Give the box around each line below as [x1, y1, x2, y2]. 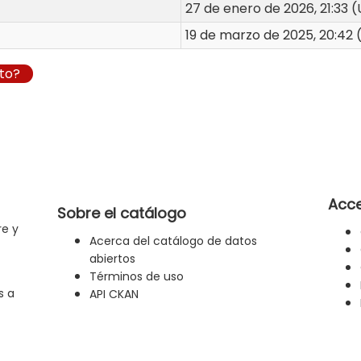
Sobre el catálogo [57, 202, 186, 223]
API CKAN [89, 285, 139, 302]
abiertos [89, 250, 135, 267]
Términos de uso [89, 268, 184, 284]
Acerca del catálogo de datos [89, 232, 257, 249]
